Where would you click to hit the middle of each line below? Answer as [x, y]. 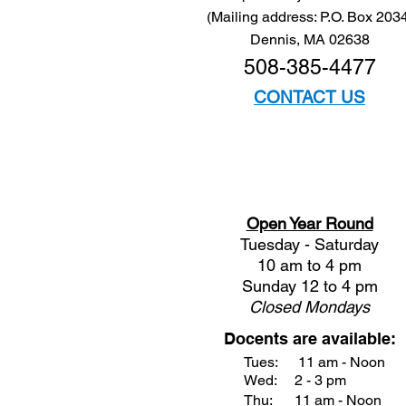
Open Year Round [309, 223]
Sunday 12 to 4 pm [309, 286]
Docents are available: [309, 338]
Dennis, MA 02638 [309, 39]
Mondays [337, 307]
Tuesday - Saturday [309, 244]
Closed [277, 307]
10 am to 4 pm [309, 265]
